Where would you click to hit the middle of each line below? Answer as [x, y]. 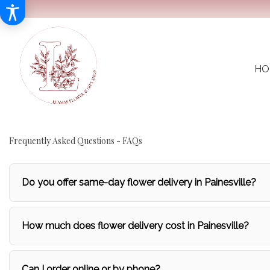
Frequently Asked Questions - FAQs [76, 141]
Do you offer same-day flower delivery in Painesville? [139, 182]
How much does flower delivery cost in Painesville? [135, 226]
